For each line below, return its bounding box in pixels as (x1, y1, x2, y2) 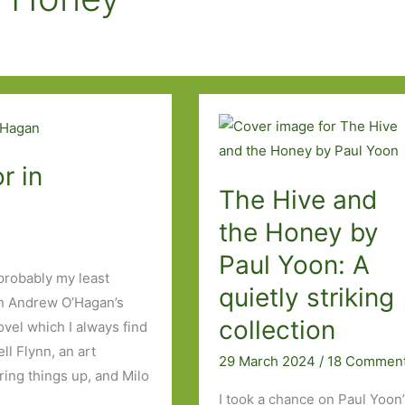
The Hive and (219, 184, 378, 215)
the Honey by (219, 216, 380, 248)
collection (219, 314, 336, 345)
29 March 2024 (219, 352, 320, 370)
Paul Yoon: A (219, 249, 371, 280)
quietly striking (219, 281, 395, 313)
